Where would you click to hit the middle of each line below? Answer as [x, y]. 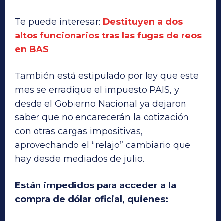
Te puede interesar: [59, 22]
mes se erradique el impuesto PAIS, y [97, 90]
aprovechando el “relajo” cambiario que [103, 145]
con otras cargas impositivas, [79, 131]
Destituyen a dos [143, 22]
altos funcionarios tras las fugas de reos [108, 36]
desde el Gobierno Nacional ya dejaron [101, 104]
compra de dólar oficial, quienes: [92, 200]
